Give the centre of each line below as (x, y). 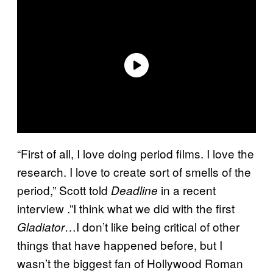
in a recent (187, 190)
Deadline (134, 190)
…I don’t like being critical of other (152, 226)
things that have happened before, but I (120, 244)
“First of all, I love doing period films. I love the (136, 153)
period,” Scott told (64, 190)
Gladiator (41, 226)
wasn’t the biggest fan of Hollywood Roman (130, 263)
